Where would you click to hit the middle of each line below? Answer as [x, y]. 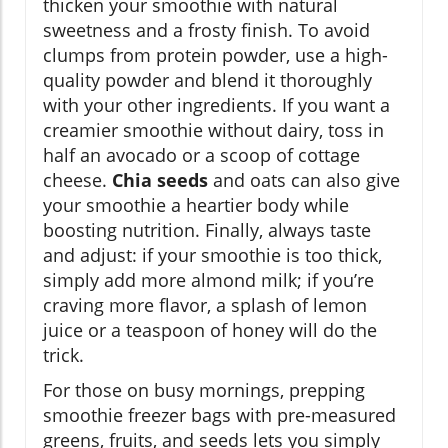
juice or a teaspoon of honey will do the [210, 329]
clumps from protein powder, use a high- [215, 54]
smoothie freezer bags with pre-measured [219, 414]
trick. [63, 354]
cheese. [77, 179]
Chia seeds [160, 179]
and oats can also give [304, 179]
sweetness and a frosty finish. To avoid [206, 29]
